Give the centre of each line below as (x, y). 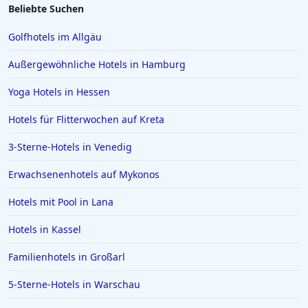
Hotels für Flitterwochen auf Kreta (86, 119)
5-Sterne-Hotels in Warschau (74, 284)
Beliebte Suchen (46, 9)
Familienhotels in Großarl (67, 257)
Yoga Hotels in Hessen (59, 92)
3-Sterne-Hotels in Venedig (70, 147)
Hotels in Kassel (45, 229)
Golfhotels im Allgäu (55, 37)
